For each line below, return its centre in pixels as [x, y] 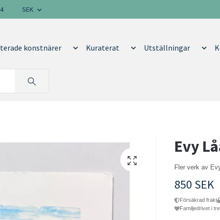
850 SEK [194, 185]
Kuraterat [102, 48]
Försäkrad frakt [198, 200]
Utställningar [167, 48]
